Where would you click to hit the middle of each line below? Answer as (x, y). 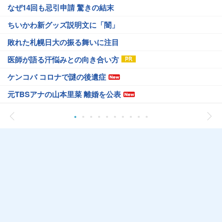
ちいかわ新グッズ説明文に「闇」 (63, 25)
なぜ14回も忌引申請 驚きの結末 (61, 8)
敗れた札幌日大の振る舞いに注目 (63, 42)
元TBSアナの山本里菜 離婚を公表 (64, 94)
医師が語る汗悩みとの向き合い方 (63, 60)
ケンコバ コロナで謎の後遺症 (57, 77)
